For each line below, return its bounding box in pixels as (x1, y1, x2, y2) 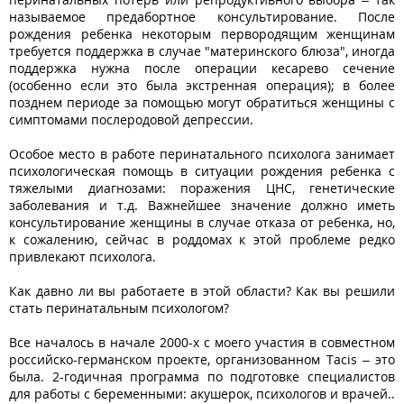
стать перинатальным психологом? (9, 298, 229, 317)
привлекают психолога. (9, 247, 156, 265)
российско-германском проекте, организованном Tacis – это (9, 350, 395, 368)
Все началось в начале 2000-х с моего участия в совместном (9, 333, 395, 351)
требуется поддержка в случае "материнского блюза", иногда (9, 41, 395, 60)
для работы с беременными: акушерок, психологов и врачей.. (9, 384, 395, 402)
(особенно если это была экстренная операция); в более (9, 76, 395, 94)
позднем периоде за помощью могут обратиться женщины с (9, 93, 395, 111)
